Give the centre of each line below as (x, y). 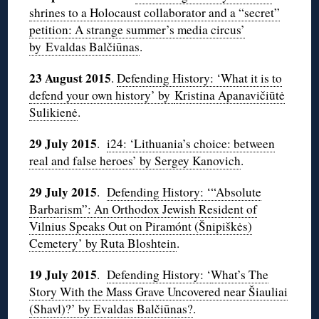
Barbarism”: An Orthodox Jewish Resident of (143, 209)
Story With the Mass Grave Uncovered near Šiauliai (159, 292)
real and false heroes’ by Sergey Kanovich (135, 161)
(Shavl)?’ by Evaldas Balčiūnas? (111, 309)
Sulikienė (54, 113)
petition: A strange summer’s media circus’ (137, 30)
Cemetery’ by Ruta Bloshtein (103, 244)
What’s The (240, 275)
